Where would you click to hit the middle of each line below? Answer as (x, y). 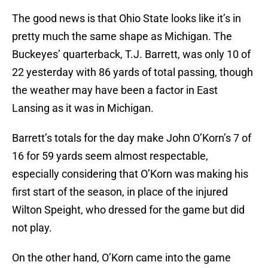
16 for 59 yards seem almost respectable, (110, 156)
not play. (32, 228)
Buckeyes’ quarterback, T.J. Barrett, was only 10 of (131, 54)
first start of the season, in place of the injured (120, 192)
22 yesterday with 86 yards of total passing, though (133, 72)
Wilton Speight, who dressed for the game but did (128, 210)
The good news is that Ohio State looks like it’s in (127, 19)
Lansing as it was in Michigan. (83, 108)
